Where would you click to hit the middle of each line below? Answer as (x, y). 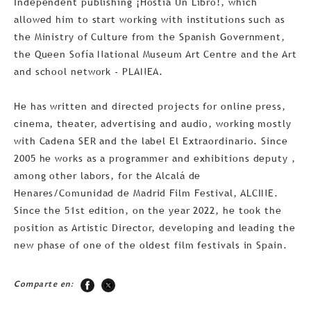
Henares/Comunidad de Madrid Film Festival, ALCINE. (146, 193)
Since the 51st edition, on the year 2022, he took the (148, 210)
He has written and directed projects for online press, (150, 106)
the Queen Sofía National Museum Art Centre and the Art (155, 54)
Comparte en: (44, 285)
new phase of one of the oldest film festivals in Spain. (152, 245)
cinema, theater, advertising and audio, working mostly (153, 123)
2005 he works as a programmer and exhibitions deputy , (155, 158)
